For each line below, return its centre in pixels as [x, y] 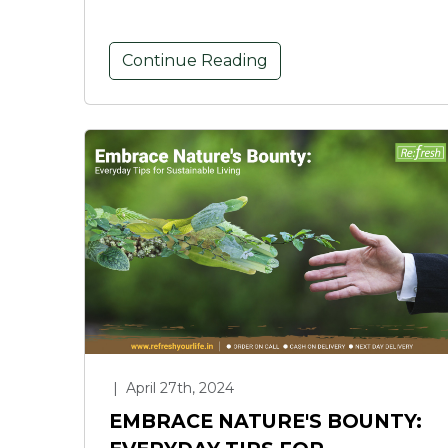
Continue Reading [195, 60]
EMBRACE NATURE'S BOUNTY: [265, 420]
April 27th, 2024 [178, 387]
